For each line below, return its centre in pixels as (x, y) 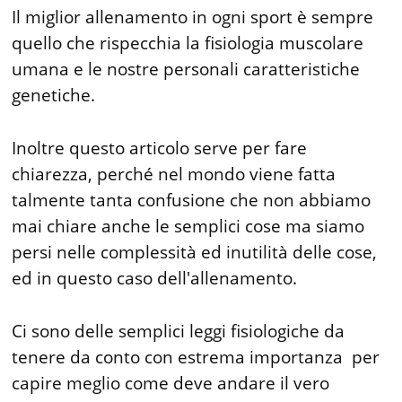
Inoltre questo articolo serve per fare (160, 148)
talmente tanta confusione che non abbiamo (192, 200)
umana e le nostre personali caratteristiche (186, 69)
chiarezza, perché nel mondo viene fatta (174, 174)
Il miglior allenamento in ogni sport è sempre (193, 17)
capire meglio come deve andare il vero (171, 383)
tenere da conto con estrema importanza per (196, 357)
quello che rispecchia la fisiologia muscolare (188, 43)
